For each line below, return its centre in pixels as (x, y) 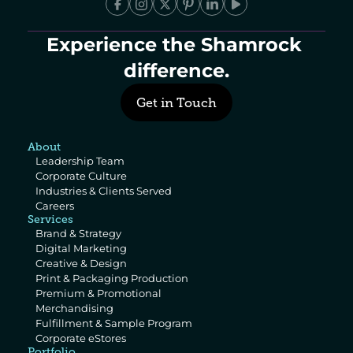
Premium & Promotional (98, 293)
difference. (176, 71)
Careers (55, 206)
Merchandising (74, 308)
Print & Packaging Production (112, 278)
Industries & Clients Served (104, 191)
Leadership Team (80, 161)
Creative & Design (81, 263)
